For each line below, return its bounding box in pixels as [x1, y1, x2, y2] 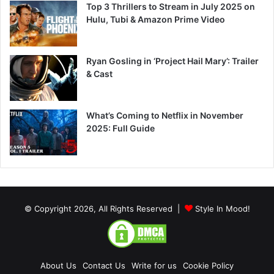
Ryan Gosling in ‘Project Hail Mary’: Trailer [86, 56, 259, 67]
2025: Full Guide [86, 123, 155, 134]
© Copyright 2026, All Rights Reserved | [24, 204, 185, 214]
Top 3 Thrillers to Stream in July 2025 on [86, 1, 255, 12]
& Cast [86, 68, 113, 80]
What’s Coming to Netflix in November [86, 110, 243, 121]
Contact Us [83, 261, 125, 271]
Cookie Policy [183, 261, 234, 271]
